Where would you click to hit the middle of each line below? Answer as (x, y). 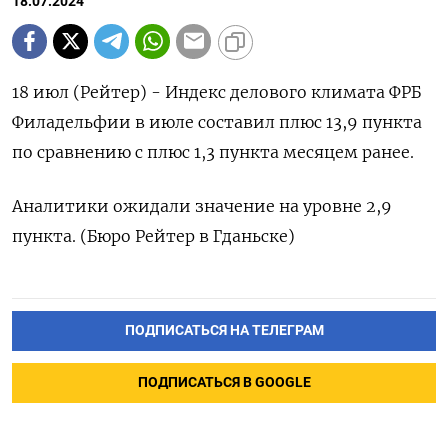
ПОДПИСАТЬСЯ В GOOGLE (224, 382)
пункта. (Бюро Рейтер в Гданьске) (153, 235)
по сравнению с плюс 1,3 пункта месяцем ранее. (213, 151)
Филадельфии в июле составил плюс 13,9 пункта (217, 121)
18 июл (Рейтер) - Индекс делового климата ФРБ (216, 91)
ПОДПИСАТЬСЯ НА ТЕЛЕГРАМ (224, 330)
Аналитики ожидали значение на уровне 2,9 (202, 205)
